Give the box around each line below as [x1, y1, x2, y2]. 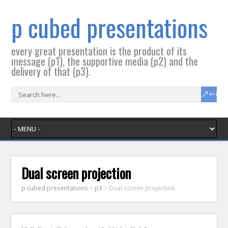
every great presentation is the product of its [11, 43, 187, 59]
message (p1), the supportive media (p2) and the [11, 53, 198, 69]
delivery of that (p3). [11, 64, 91, 79]
